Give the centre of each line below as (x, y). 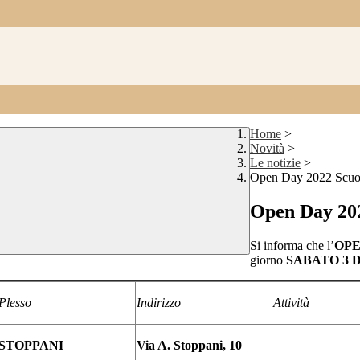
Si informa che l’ (292, 246)
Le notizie (275, 163)
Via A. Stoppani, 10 (189, 346)
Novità (267, 149)
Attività (291, 303)
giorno (266, 260)
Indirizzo (159, 303)
